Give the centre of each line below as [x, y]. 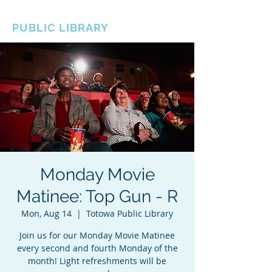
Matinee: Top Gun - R [97, 196]
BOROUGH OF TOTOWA [79, 15]
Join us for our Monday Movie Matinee [97, 235]
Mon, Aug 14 [46, 213]
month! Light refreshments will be [97, 261]
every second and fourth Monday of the [97, 248]
